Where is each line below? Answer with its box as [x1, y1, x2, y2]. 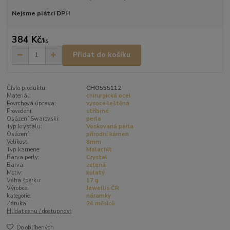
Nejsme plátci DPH [11, 9, 70, 18]
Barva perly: [7, 153, 40, 161]
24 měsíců [86, 199, 115, 207]
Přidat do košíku [73, 50, 130, 60]
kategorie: [7, 191, 32, 200]
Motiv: [7, 168, 23, 177]
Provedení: [7, 107, 33, 115]
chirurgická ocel [86, 91, 131, 100]
